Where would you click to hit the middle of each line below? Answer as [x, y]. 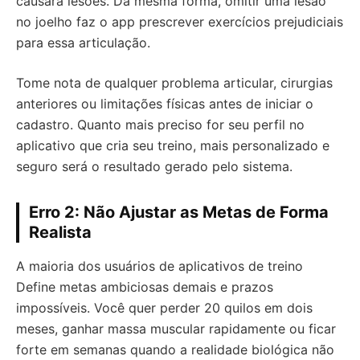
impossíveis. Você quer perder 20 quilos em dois [164, 308]
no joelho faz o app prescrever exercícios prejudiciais [180, 22]
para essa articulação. [83, 43]
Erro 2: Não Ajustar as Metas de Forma [179, 212]
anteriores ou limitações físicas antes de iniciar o [165, 104]
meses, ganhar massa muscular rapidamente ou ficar [176, 329]
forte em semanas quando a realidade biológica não [175, 350]
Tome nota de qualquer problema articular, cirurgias [174, 83]
